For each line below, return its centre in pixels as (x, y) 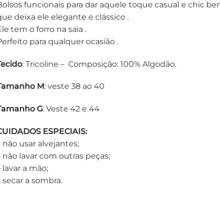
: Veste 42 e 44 (71, 109)
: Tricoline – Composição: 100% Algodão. (99, 64)
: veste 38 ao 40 (74, 86)
